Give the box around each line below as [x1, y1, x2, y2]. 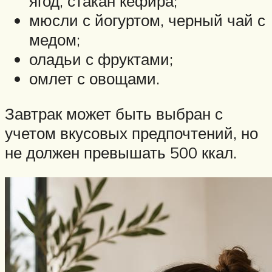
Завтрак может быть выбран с [5, 103, 223, 123]
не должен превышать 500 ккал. [5, 142, 237, 162]
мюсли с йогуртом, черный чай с [29, 10, 265, 30]
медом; [29, 30, 80, 50]
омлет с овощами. [29, 69, 160, 89]
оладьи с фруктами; [29, 49, 173, 69]
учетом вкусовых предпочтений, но [5, 123, 258, 143]
